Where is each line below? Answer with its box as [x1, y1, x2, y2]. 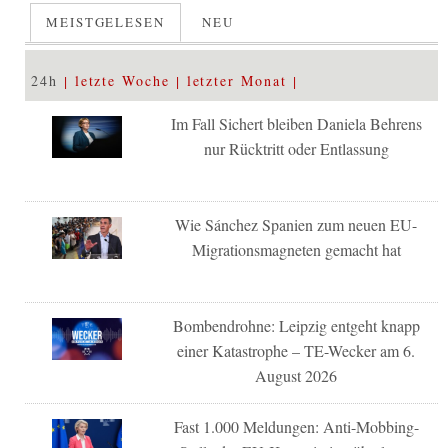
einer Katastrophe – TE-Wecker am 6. [177, 339, 416, 361]
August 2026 [255, 364, 338, 386]
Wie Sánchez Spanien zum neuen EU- [175, 213, 418, 235]
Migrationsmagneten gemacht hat [191, 238, 401, 260]
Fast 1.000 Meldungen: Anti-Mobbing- [173, 415, 419, 437]
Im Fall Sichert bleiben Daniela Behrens [170, 112, 422, 134]
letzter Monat [186, 70, 287, 90]
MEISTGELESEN [45, 12, 165, 31]
